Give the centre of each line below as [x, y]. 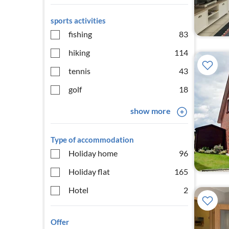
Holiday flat [89, 171]
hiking [79, 52]
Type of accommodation [92, 140]
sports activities [78, 20]
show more [150, 111]
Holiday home [93, 153]
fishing [80, 34]
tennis [79, 71]
